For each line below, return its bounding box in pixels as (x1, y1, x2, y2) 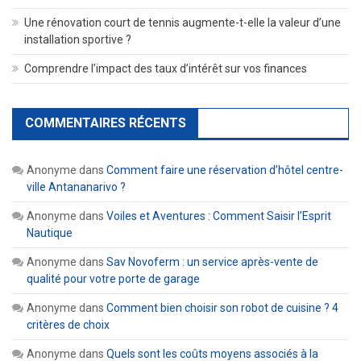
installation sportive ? (24, 32, 131, 46)
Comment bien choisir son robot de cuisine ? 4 (106, 301, 338, 314)
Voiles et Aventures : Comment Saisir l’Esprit (106, 209, 331, 222)
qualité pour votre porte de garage (27, 272, 200, 285)
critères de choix (27, 317, 110, 331)
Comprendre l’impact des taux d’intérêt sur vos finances (24, 61, 307, 75)
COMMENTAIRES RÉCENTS (25, 114, 186, 131)
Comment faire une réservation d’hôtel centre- (106, 163, 343, 176)
